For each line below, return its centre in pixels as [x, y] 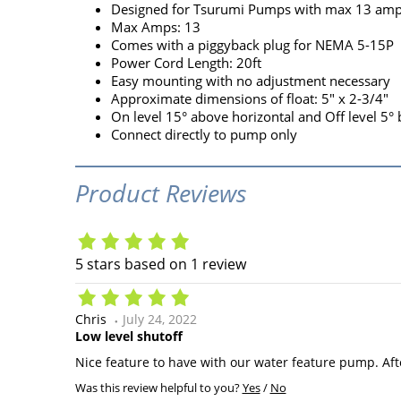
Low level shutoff [128, 337]
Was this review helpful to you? [158, 388]
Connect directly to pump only [204, 135]
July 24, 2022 [159, 320]
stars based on [137, 264]
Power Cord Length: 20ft [186, 63]
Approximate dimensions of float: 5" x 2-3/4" [249, 99]
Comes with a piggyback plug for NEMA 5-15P [252, 45]
